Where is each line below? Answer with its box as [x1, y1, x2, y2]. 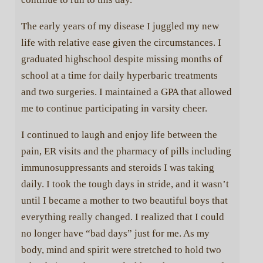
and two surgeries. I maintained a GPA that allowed [21, 86, 232, 97]
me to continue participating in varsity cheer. [21, 102, 207, 114]
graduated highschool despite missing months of [21, 53, 222, 65]
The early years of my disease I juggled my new [21, 20, 219, 32]
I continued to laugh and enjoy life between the [21, 129, 217, 140]
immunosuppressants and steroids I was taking [21, 161, 214, 173]
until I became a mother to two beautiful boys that [21, 194, 228, 206]
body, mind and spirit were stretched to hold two [21, 244, 221, 255]
